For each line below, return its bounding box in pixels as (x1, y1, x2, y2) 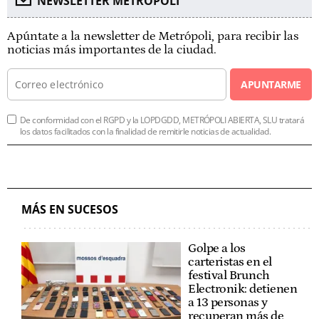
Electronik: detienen (188, 281, 297, 296)
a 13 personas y (188, 295, 268, 310)
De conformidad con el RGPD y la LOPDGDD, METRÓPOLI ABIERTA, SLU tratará (20, 113, 305, 126)
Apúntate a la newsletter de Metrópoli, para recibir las (7, 28, 298, 43)
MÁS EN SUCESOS (21, 201, 118, 217)
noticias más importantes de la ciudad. (7, 42, 216, 57)
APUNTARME (241, 77, 301, 91)
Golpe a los (188, 241, 246, 256)
